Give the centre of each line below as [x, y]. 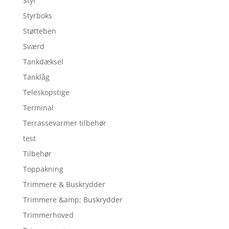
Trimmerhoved [48, 215]
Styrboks [37, 16]
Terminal [38, 108]
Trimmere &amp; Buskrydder [73, 200]
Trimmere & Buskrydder [64, 185]
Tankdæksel [43, 62]
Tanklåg [36, 77]
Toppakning [43, 169]
